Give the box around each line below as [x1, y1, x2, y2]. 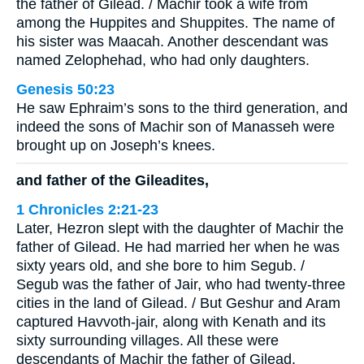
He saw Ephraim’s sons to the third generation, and [16, 100, 348, 117]
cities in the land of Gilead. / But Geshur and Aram [16, 294, 340, 311]
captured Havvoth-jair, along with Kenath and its [16, 313, 326, 330]
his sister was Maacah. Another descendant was [16, 33, 328, 50]
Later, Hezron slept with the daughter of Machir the [16, 219, 344, 236]
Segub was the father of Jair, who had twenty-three [16, 275, 345, 292]
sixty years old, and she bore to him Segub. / [16, 257, 305, 274]
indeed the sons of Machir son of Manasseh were [16, 119, 335, 136]
